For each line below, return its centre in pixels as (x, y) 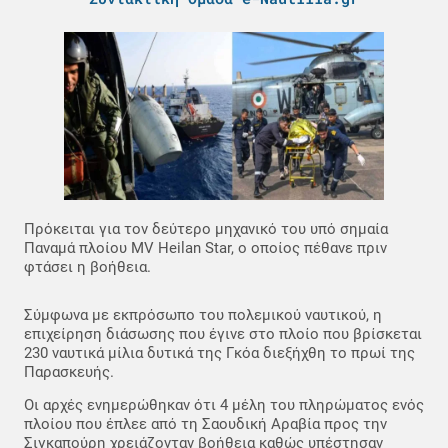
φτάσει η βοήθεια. (87, 266)
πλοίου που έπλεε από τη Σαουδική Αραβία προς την (205, 424)
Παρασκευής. (69, 371)
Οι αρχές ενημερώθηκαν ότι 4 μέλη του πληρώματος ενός (224, 405)
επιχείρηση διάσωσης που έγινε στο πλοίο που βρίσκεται (223, 333)
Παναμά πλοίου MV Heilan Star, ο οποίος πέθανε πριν (205, 247)
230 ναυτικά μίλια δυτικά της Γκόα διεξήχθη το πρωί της (219, 352)
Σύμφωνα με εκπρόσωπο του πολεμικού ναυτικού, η (203, 314)
